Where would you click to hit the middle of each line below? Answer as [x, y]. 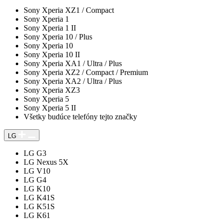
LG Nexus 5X [46, 162]
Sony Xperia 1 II [50, 28]
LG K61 [37, 215]
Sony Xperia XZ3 [52, 90]
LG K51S [39, 206]
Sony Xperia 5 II [50, 108]
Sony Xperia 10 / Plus [58, 37]
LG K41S [39, 197]
